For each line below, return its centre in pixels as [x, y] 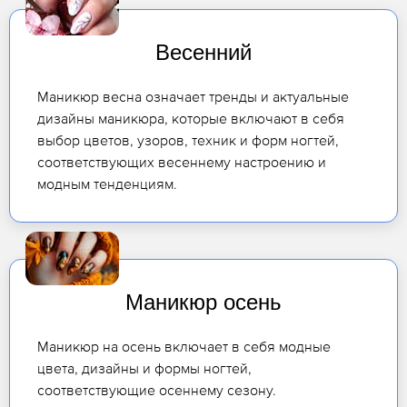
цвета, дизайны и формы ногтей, [144, 368]
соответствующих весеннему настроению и [182, 162]
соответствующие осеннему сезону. [157, 390]
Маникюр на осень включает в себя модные [184, 347]
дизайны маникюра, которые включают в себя [191, 119]
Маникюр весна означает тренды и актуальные [193, 97]
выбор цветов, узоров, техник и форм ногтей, [188, 140]
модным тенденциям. [107, 184]
